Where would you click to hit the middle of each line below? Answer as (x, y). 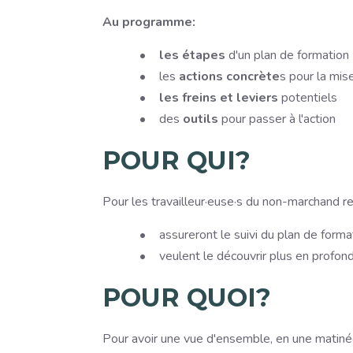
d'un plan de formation (287, 55)
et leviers (249, 98)
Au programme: (149, 22)
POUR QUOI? (187, 297)
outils (199, 119)
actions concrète (229, 76)
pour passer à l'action (277, 119)
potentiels (308, 98)
